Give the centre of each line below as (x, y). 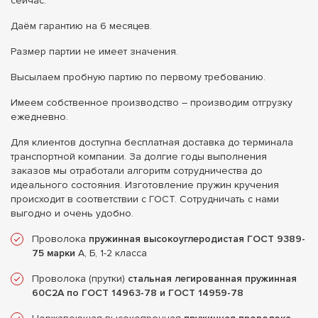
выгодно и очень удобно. (72, 214)
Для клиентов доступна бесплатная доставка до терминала (152, 143)
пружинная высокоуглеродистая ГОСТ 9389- (197, 239)
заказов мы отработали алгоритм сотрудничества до (137, 171)
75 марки (54, 253)
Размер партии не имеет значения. (94, 52)
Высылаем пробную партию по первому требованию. (138, 77)
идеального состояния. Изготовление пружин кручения (145, 185)
